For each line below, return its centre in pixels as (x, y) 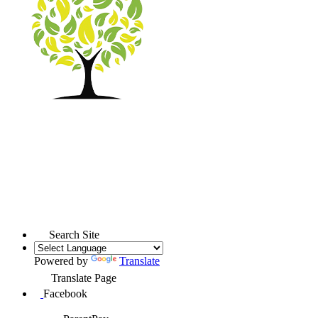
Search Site (74, 234)
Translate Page (84, 278)
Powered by (62, 261)
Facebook (65, 293)
